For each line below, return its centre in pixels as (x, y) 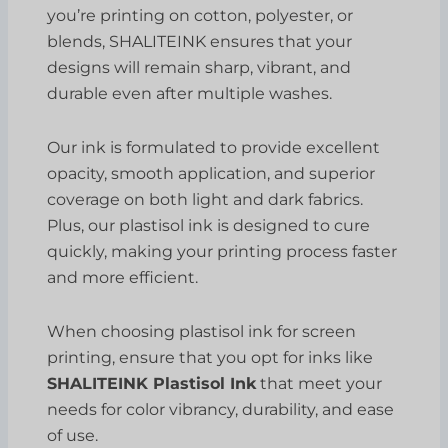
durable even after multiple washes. (190, 93)
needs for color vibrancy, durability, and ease (221, 409)
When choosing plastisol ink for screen (202, 331)
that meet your (319, 383)
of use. (73, 435)
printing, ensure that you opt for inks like (210, 357)
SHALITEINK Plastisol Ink (152, 383)
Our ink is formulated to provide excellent (214, 147)
